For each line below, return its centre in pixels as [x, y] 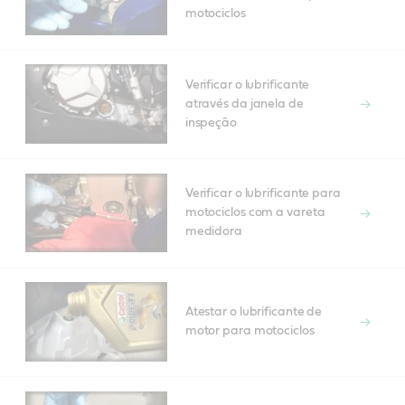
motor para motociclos [250, 330]
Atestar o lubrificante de [254, 311]
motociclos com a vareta [255, 212]
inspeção [211, 122]
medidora [213, 231]
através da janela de [244, 104]
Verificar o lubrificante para [263, 193]
